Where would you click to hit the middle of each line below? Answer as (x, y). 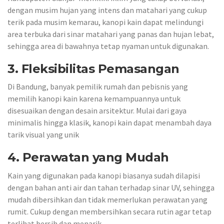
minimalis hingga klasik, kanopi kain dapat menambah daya (109, 122)
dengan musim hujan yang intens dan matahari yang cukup (107, 10)
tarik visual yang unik (43, 134)
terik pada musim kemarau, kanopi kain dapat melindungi (105, 22)
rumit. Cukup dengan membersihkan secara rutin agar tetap (109, 211)
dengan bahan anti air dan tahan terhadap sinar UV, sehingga (111, 187)
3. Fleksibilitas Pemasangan (93, 68)
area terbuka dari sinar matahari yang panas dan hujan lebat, (111, 34)
